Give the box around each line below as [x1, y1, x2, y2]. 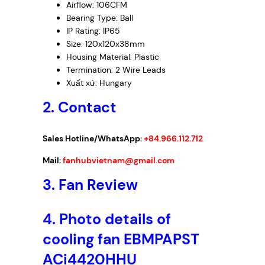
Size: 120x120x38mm [66, 38, 145, 50]
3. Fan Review [43, 174, 138, 195]
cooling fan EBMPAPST [43, 229, 199, 249]
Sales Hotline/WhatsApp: [43, 133, 144, 144]
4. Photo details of [43, 209, 171, 229]
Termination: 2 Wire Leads [66, 64, 166, 76]
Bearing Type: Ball [66, 12, 133, 24]
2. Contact [43, 98, 117, 118]
